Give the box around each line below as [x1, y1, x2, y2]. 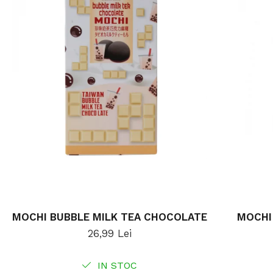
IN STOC [94, 260, 137, 272]
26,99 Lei [87, 227, 132, 240]
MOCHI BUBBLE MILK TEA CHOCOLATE [12, 211, 207, 224]
